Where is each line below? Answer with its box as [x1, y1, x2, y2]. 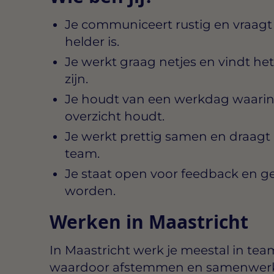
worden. [64, 183, 116, 199]
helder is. [64, 34, 119, 50]
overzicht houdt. [64, 109, 165, 124]
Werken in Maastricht [49, 209, 248, 235]
